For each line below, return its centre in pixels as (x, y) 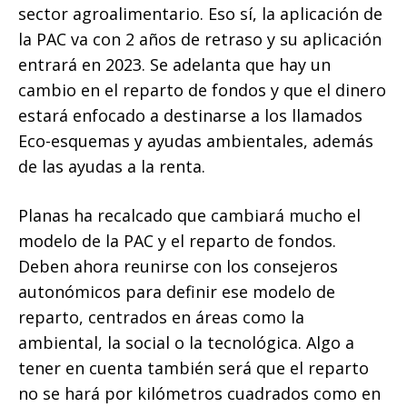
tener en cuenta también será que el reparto (194, 368)
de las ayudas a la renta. (112, 167)
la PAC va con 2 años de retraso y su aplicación (200, 40)
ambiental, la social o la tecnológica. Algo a (186, 343)
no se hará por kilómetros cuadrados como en (199, 394)
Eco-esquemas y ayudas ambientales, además (196, 141)
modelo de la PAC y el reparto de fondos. (177, 241)
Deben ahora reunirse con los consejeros (178, 267)
